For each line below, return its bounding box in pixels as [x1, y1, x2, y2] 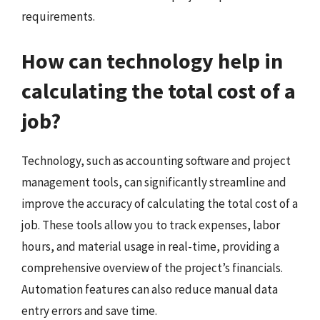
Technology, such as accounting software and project [21, 152, 291, 169]
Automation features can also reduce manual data [21, 281, 278, 297]
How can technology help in [21, 46, 283, 74]
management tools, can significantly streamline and [21, 174, 286, 190]
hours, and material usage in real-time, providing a [21, 238, 279, 254]
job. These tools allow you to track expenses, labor [21, 216, 280, 233]
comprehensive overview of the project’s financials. [21, 259, 283, 276]
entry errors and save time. [21, 302, 157, 319]
